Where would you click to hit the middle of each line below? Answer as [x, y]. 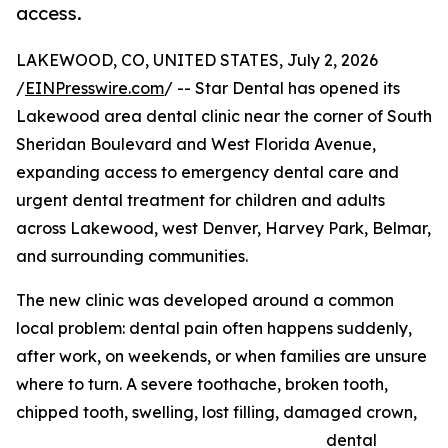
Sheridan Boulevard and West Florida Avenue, [196, 144]
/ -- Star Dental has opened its [282, 88]
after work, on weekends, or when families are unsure [221, 356]
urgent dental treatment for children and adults [200, 200]
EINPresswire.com [94, 88]
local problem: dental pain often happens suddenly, [214, 328]
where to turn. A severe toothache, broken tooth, [202, 384]
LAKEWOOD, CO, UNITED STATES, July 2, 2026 [197, 60]
